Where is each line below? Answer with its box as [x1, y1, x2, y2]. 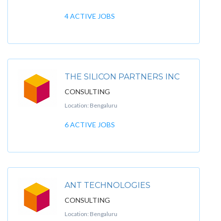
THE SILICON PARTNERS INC [65, 72, 180, 81]
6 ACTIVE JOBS [65, 120, 115, 129]
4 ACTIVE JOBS [65, 12, 115, 20]
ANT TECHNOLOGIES [65, 181, 150, 190]
